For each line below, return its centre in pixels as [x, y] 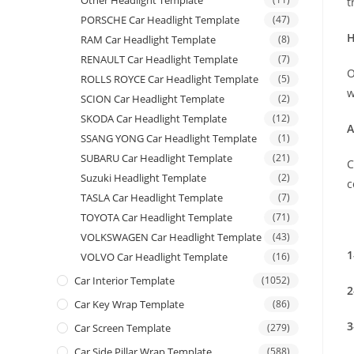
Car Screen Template [122, 328]
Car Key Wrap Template [129, 305]
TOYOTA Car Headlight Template [156, 218]
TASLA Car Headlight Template [152, 198]
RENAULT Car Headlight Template [159, 60]
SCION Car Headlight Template [153, 99]
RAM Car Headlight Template [148, 40]
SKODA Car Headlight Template [154, 119]
